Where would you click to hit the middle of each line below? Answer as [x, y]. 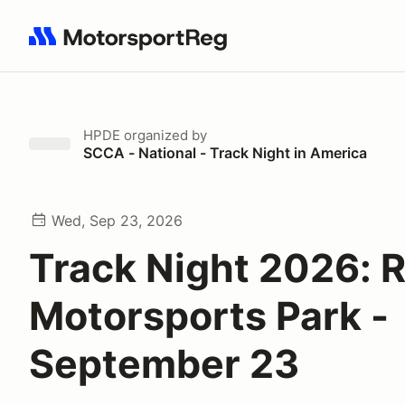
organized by [164, 135]
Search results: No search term [133, 46]
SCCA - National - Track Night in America [225, 153]
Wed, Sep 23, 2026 [117, 221]
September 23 [164, 363]
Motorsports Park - [209, 316]
